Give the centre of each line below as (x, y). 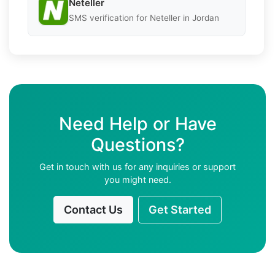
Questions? (137, 144)
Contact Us (93, 209)
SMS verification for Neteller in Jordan (144, 18)
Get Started (180, 209)
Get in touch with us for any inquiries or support (137, 166)
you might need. (137, 179)
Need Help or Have (137, 123)
